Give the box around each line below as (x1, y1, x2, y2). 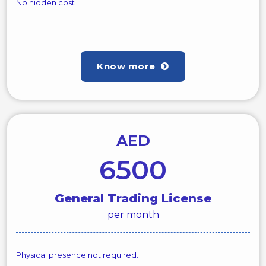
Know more (97, 61, 159, 72)
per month (107, 209, 159, 220)
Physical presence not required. (16, 250, 138, 259)
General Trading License (55, 191, 211, 205)
